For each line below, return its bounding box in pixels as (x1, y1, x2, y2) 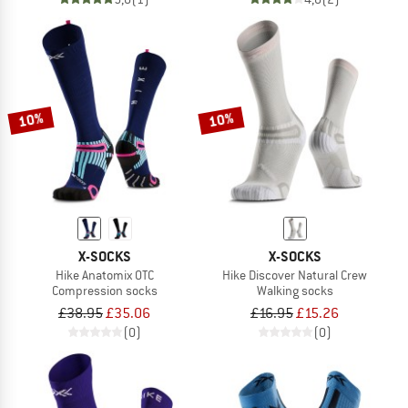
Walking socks (256, 282, 333, 300)
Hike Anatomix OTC (55, 267, 154, 284)
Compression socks (51, 282, 158, 300)
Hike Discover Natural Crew (222, 267, 367, 284)
